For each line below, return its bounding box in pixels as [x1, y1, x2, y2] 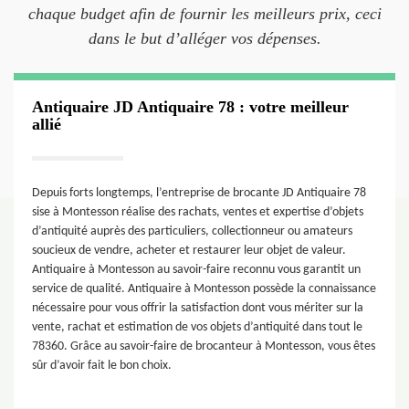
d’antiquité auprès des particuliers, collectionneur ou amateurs [32, 225, 352, 238]
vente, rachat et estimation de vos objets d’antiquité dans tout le [32, 320, 362, 334]
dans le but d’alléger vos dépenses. [88, 29, 321, 47]
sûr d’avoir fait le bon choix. [32, 359, 172, 372]
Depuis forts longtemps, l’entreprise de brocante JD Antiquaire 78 [32, 186, 366, 200]
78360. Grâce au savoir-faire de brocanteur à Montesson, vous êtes [32, 340, 375, 353]
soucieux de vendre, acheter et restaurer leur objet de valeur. [32, 244, 346, 257]
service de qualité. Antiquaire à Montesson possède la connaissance [32, 282, 376, 296]
